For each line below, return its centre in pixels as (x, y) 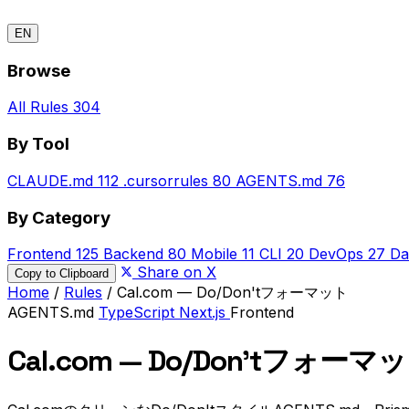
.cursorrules (166, 180)
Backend (133, 254)
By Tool (38, 144)
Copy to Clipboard (62, 274)
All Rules (38, 107)
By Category (59, 217)
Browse (39, 70)
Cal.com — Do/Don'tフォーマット (232, 293)
